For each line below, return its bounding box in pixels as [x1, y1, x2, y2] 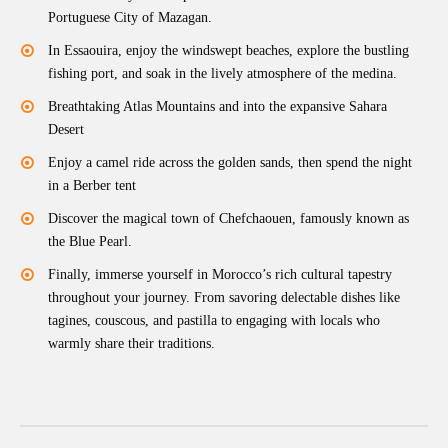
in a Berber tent [48, 178, 136, 194]
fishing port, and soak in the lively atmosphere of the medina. [48, 66, 397, 82]
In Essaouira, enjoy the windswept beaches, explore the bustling [48, 43, 409, 59]
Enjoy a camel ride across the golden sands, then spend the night [48, 155, 412, 171]
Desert [48, 122, 84, 138]
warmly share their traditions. [48, 336, 215, 352]
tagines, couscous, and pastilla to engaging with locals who [48, 313, 380, 329]
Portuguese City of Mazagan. [48, 10, 212, 26]
